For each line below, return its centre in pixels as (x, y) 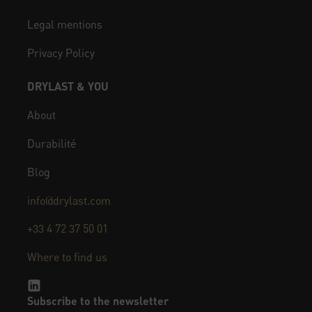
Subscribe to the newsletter (97, 300)
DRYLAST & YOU (68, 86)
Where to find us (67, 257)
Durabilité (51, 143)
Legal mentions (64, 24)
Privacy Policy (61, 53)
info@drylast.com (69, 200)
